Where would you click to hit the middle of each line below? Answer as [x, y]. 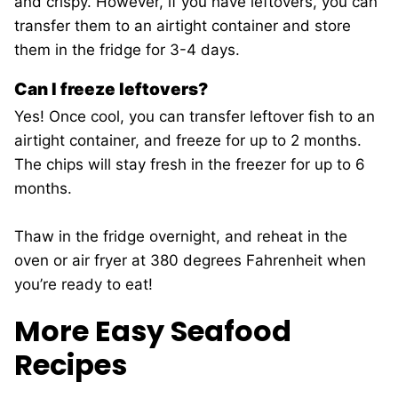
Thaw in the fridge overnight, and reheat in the [181, 237]
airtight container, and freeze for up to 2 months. [188, 141]
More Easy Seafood [153, 331]
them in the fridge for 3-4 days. [129, 50]
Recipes [71, 365]
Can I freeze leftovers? [113, 90]
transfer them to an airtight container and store [183, 26]
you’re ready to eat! [86, 285]
